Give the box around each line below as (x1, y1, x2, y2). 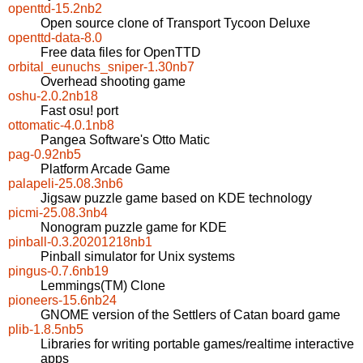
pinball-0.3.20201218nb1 (8, 235, 152, 250)
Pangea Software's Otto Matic (41, 133, 210, 147)
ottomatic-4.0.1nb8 (8, 118, 114, 133)
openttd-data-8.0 (8, 31, 102, 45)
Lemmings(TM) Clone (41, 279, 165, 293)
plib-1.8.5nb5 (8, 322, 83, 337)
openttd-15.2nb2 (8, 2, 102, 16)
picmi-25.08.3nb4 (8, 206, 108, 220)
